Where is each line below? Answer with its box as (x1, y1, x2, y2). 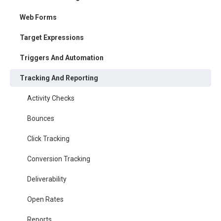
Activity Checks (27, 94, 74, 102)
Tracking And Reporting (20, 74, 98, 82)
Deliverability (27, 175, 67, 183)
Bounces (27, 114, 54, 122)
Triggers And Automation (20, 54, 104, 62)
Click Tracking (27, 135, 70, 143)
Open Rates (27, 195, 64, 203)
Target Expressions (20, 34, 84, 41)
